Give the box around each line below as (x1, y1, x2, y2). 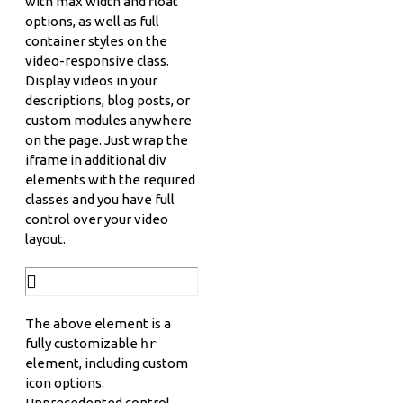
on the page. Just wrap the (25, 131, 188, 148)
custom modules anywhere (25, 112, 192, 128)
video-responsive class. (25, 52, 169, 68)
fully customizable (25, 335, 140, 351)
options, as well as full (25, 13, 159, 29)
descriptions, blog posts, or (25, 92, 190, 108)
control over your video (25, 210, 168, 227)
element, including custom (25, 354, 188, 371)
